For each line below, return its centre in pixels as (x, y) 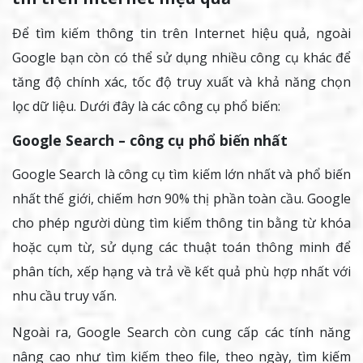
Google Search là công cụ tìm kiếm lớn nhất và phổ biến (181, 174)
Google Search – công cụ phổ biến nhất (150, 140)
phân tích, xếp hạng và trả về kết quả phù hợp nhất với (181, 271)
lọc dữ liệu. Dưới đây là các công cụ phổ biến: (146, 106)
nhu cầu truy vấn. (66, 295)
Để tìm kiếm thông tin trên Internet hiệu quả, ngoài (181, 33)
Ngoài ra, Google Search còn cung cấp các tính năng (181, 332)
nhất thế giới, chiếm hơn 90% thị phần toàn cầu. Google (181, 198)
